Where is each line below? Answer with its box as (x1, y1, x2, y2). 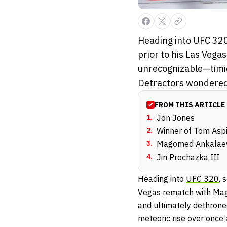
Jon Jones (157, 112, 195, 123)
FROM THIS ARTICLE (155, 100, 225, 110)
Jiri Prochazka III (157, 152, 219, 163)
